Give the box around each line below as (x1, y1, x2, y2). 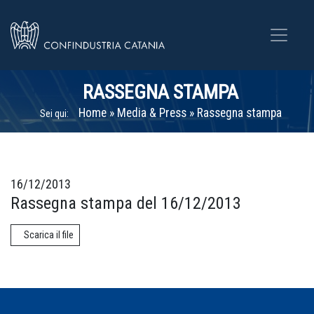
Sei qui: (39, 108, 69, 119)
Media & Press (116, 106, 186, 120)
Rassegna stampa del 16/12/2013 (11, 193, 241, 213)
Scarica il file (24, 229, 74, 240)
